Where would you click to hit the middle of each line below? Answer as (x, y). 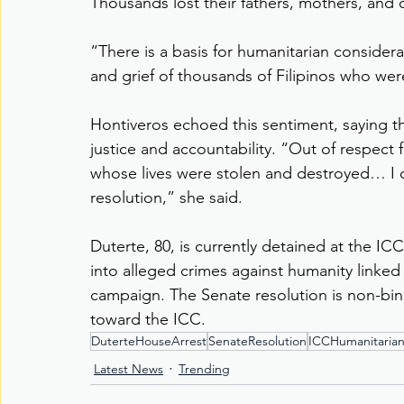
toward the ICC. (148, 320)
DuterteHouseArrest (149, 341)
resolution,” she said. (166, 198)
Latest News (129, 369)
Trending (204, 369)
